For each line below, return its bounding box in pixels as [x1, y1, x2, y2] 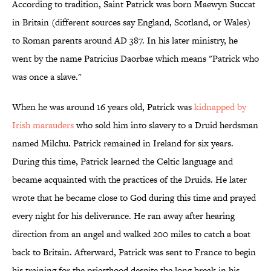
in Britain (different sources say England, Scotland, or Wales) [12, 16, 250, 29]
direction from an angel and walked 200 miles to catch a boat [12, 227, 250, 241]
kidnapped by [194, 100, 246, 114]
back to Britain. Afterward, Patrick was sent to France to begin [12, 246, 256, 259]
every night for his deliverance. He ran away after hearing [12, 209, 235, 223]
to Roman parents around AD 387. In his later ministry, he [12, 34, 238, 47]
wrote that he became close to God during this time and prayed [12, 191, 256, 204]
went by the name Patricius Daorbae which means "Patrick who [12, 52, 259, 65]
